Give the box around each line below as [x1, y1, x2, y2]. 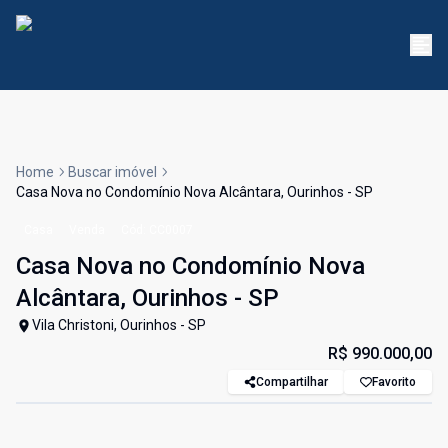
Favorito [372, 375, 416, 390]
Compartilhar [256, 375, 328, 390]
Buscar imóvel [68, 164, 157, 181]
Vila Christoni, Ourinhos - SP [32, 317, 206, 334]
